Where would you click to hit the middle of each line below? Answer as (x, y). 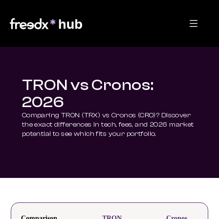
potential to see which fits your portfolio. (89, 134)
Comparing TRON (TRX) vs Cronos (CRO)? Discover (106, 115)
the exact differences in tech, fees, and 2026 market (108, 125)
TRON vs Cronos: (88, 85)
